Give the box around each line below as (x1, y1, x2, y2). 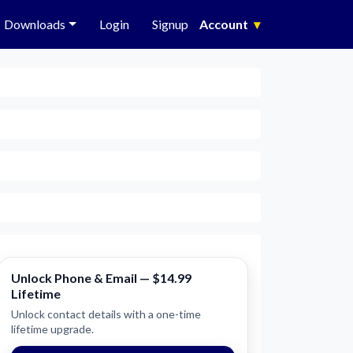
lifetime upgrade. (11, 321, 94, 336)
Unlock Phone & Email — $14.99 (11, 269, 191, 285)
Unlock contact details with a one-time (11, 307, 201, 321)
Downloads (4, 16, 66, 32)
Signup (151, 16, 188, 32)
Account (199, 16, 251, 32)
